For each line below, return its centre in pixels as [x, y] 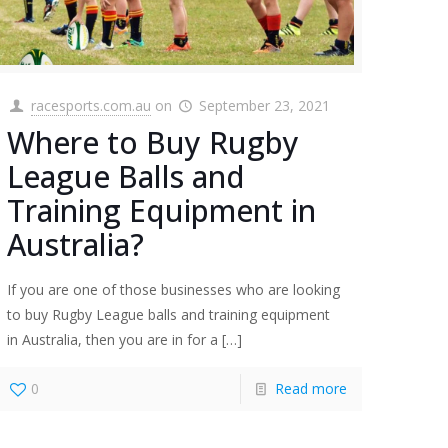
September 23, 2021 [265, 105]
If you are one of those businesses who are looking [174, 289]
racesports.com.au [90, 105]
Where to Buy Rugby [153, 142]
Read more [310, 388]
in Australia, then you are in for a [113, 339]
